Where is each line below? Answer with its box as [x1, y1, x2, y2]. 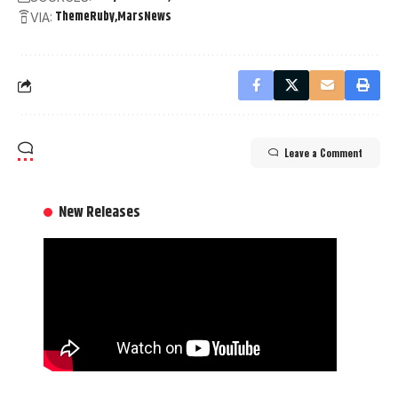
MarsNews [117, 7, 171, 28]
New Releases [59, 201, 141, 225]
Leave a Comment [284, 146, 362, 161]
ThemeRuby [55, 7, 115, 28]
